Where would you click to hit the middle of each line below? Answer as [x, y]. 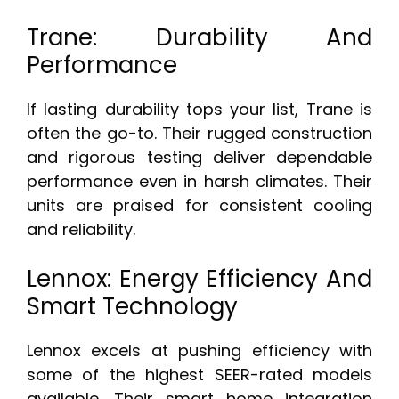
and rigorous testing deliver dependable [199, 158]
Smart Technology [132, 307]
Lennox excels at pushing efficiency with [199, 351]
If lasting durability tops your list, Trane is [199, 110]
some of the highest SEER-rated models [199, 375]
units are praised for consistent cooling [199, 206]
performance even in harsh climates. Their [199, 182]
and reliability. [81, 230]
